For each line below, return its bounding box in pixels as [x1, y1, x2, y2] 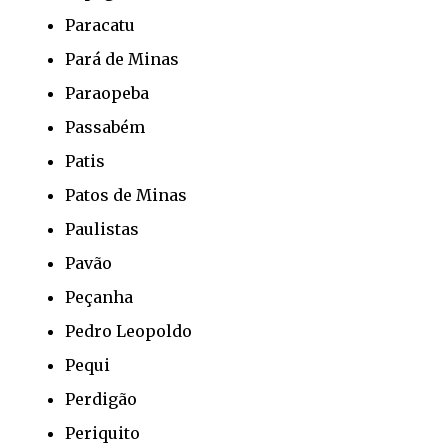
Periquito [65, 422, 140, 443]
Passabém [65, 116, 145, 137]
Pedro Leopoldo [65, 320, 192, 341]
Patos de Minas [65, 184, 187, 205]
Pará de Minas [65, 48, 179, 69]
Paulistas [65, 218, 139, 239]
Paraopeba [65, 82, 149, 103]
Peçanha [65, 286, 133, 307]
